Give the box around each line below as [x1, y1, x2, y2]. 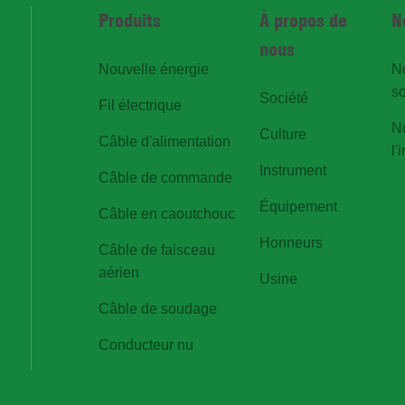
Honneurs [259, 234, 324, 250]
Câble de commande [98, 169, 232, 185]
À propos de [259, 9, 348, 32]
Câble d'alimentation [98, 133, 231, 149]
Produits [98, 9, 161, 32]
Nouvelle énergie [98, 61, 209, 77]
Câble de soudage [98, 300, 217, 316]
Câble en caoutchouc [98, 205, 235, 221]
